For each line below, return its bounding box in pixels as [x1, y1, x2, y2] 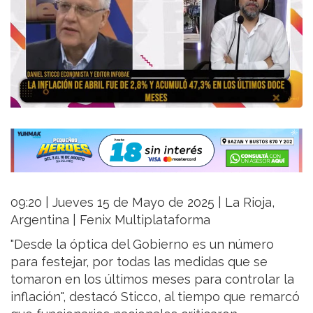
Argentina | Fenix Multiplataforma [10, 212, 210, 227]
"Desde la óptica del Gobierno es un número [10, 236, 274, 252]
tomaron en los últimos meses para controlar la [10, 271, 294, 286]
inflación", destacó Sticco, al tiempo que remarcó [10, 289, 300, 304]
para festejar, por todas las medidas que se [10, 254, 268, 269]
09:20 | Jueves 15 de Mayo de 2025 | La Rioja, [10, 194, 275, 210]
